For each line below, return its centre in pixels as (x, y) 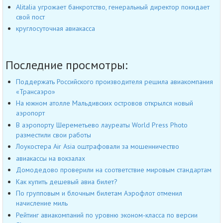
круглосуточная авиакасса (56, 29)
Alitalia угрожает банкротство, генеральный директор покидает (113, 7)
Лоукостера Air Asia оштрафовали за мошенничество (98, 147)
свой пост (30, 17)
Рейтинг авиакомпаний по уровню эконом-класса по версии (107, 215)
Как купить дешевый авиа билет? (67, 181)
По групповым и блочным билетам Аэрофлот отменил (99, 193)
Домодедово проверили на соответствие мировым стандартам (114, 170)
